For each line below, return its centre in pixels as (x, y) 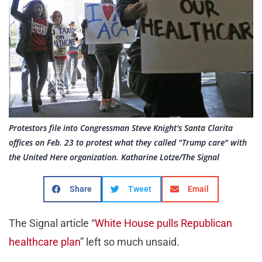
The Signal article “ (52, 223)
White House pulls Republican (163, 223)
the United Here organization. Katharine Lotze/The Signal (114, 157)
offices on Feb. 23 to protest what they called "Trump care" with (128, 142)
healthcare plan (44, 242)
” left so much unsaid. (130, 242)
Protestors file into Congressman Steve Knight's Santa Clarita (121, 127)
